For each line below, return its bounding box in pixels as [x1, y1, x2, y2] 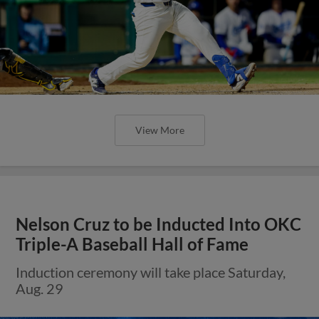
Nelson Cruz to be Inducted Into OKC [16, 214, 302, 234]
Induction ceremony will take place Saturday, [16, 263, 286, 281]
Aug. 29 [16, 279, 64, 297]
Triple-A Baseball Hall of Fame [16, 234, 249, 254]
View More [135, 123, 184, 136]
